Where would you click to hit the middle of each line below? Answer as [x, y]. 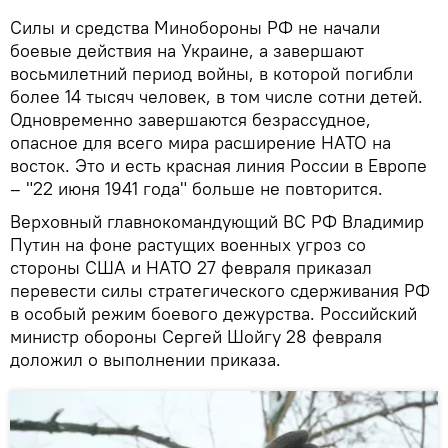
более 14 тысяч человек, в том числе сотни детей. [216, 96]
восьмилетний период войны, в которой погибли [211, 73]
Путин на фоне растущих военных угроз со [188, 244]
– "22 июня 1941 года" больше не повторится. [196, 188]
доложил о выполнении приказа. [145, 359]
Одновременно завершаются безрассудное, [190, 119]
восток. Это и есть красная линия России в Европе [218, 165]
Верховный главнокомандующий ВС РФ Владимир [217, 221]
